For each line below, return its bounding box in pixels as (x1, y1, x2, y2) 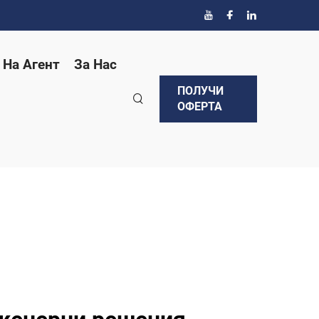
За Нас (74, 56, 117, 73)
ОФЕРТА (177, 100, 222, 113)
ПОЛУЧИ (177, 84, 224, 98)
